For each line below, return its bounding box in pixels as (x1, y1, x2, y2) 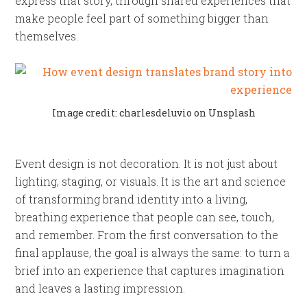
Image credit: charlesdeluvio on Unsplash (51, 106, 256, 119)
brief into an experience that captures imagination (15, 263, 285, 278)
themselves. (15, 29, 79, 43)
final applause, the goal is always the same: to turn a (15, 245, 291, 260)
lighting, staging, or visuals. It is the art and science (15, 174, 286, 188)
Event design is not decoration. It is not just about (15, 156, 278, 171)
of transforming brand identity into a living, (15, 192, 248, 206)
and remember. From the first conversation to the (15, 228, 279, 242)
